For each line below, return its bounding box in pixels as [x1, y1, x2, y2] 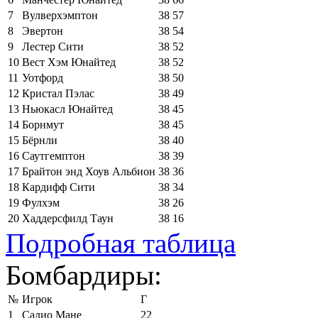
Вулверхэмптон [22, 9, 98, 21]
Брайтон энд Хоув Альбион [22, 165, 155, 177]
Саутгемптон [22, 149, 85, 162]
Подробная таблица [6, 227, 236, 258]
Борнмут [22, 118, 64, 131]
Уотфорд [22, 71, 63, 84]
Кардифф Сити [22, 180, 95, 193]
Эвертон [22, 24, 63, 37]
